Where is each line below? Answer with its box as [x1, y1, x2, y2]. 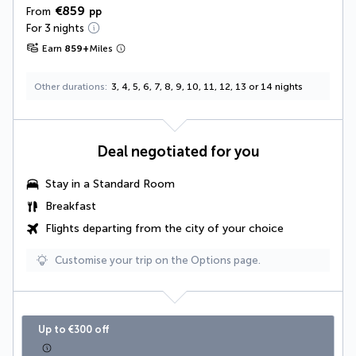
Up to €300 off [38, 323, 109, 335]
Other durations [34, 80, 105, 92]
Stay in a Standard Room [45, 176, 175, 191]
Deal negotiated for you [96, 142, 260, 161]
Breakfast [45, 199, 96, 213]
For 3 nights [26, 21, 84, 34]
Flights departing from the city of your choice [45, 221, 284, 235]
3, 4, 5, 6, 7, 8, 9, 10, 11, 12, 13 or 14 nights [111, 80, 303, 92]
